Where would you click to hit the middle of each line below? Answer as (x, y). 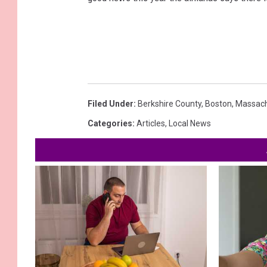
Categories (110, 124)
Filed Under (111, 104)
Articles (151, 124)
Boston (218, 104)
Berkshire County (170, 104)
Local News (190, 124)
